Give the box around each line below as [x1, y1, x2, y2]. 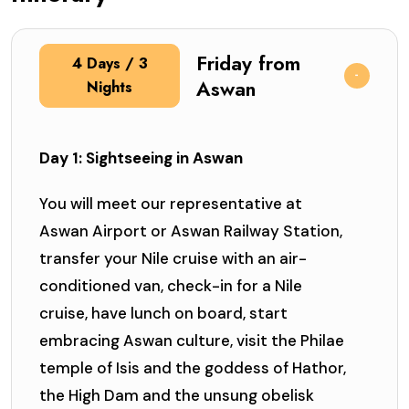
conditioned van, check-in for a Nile [39, 276, 302, 297]
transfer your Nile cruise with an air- [39, 248, 307, 269]
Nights [87, 77, 133, 99]
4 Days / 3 [71, 53, 148, 75]
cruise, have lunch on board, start [39, 303, 288, 324]
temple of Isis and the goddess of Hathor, [39, 358, 346, 379]
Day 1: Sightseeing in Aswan [39, 148, 243, 169]
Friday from [196, 48, 301, 79]
